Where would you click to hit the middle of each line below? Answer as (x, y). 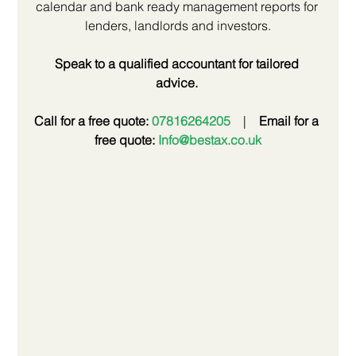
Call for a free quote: (93, 121)
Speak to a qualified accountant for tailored (178, 64)
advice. (176, 83)
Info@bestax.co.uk (210, 140)
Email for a (290, 121)
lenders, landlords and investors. (178, 26)
